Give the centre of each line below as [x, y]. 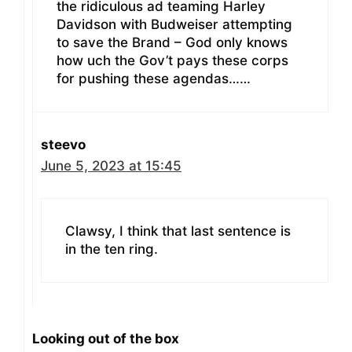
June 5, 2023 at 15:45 [111, 166]
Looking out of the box [106, 338]
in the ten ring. [112, 249]
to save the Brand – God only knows [172, 43]
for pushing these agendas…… [154, 79]
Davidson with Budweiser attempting [174, 25]
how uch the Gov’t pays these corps [172, 61]
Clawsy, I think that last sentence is [178, 231]
